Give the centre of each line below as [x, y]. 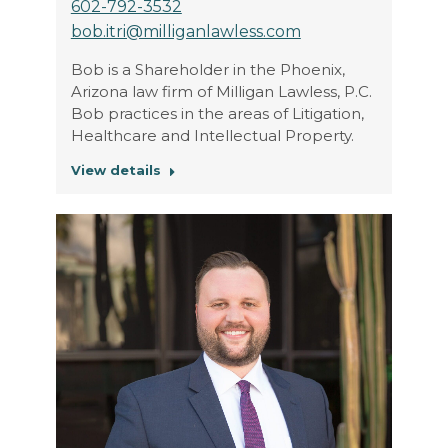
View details [115, 170]
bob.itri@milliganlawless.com [185, 32]
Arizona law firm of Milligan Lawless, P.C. [221, 92]
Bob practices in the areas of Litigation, [217, 114]
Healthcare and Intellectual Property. [212, 136]
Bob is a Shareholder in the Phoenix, [207, 70]
